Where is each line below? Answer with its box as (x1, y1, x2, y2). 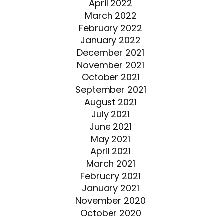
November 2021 (77, 58, 144, 71)
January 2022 (80, 34, 141, 46)
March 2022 (84, 9, 137, 22)
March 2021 (86, 157, 135, 170)
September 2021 (75, 83, 146, 96)
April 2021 (90, 145, 131, 157)
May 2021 (91, 132, 130, 145)
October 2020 (80, 206, 141, 219)
